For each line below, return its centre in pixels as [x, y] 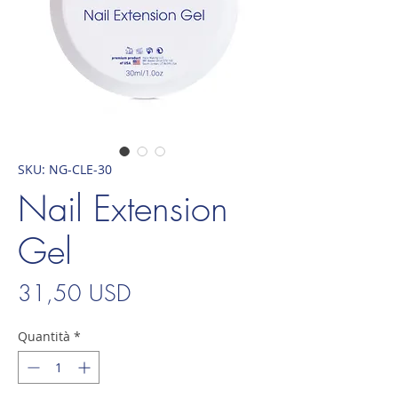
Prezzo [160, 292]
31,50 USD [74, 293]
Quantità [44, 336]
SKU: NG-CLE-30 [65, 169]
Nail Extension [123, 208]
